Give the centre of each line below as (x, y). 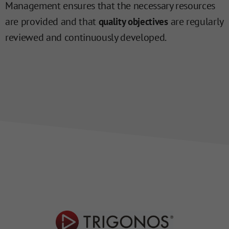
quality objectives (133, 22)
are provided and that (52, 22)
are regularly (196, 22)
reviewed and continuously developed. (86, 38)
